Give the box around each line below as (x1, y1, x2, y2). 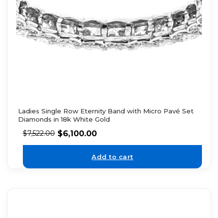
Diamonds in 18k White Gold (18, 115, 110, 124)
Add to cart (91, 152, 133, 161)
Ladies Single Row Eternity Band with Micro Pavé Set (18, 107, 194, 115)
